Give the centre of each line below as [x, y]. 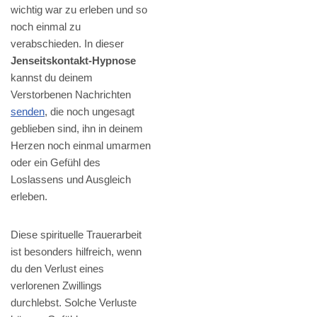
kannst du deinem [52, 78]
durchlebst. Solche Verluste [74, 303]
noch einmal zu [46, 27]
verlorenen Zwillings [56, 286]
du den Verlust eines [57, 269]
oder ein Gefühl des [56, 163]
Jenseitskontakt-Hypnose [73, 61]
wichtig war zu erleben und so [79, 10]
